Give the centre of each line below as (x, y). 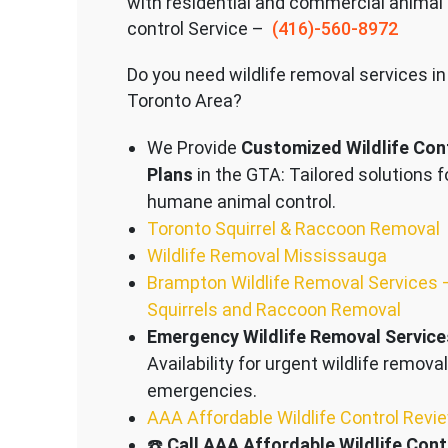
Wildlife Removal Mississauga (266, 255)
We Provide (193, 147)
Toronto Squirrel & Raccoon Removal (293, 228)
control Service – (197, 28)
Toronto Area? (184, 100)
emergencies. (201, 390)
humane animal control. (241, 201)
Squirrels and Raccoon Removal (273, 309)
